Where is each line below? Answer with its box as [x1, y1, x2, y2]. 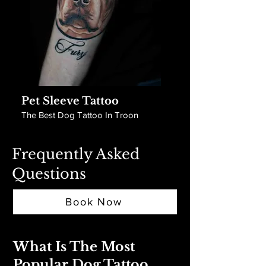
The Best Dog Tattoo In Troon [21, 110, 138, 120]
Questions [12, 165, 86, 182]
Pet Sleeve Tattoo [21, 94, 119, 107]
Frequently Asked [12, 145, 140, 163]
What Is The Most [13, 239, 135, 255]
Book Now [65, 196, 122, 208]
